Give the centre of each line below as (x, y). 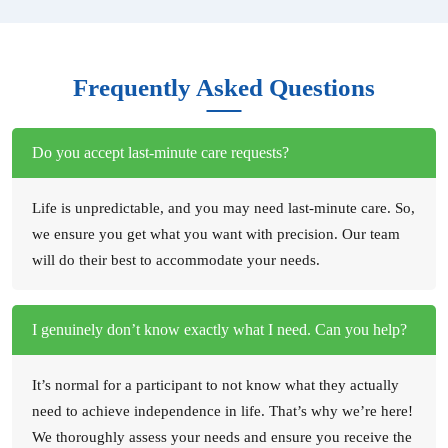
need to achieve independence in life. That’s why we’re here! (222, 410)
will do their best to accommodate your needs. (176, 259)
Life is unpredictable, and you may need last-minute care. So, (223, 207)
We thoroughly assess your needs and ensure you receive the (222, 436)
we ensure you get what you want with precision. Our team (216, 233)
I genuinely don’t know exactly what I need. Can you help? (219, 329)
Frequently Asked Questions (224, 87)
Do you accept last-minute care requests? (160, 152)
